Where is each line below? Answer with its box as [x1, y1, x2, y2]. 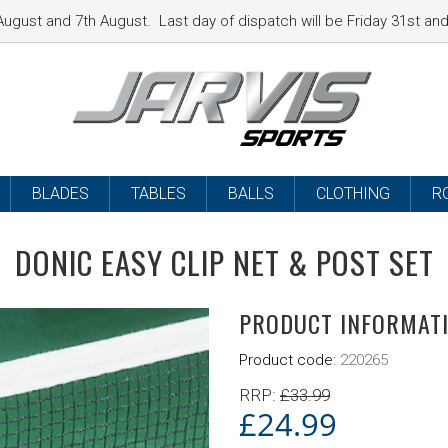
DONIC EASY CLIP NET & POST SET [14, 239, 434, 285]
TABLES [130, 184, 186, 203]
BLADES [31, 184, 89, 203]
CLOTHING [315, 184, 390, 203]
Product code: [239, 351, 340, 369]
